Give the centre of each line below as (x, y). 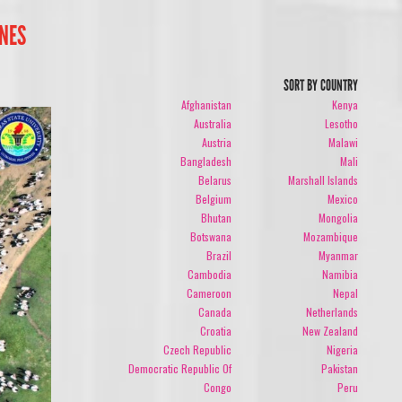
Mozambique (331, 236)
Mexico (343, 198)
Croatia (215, 330)
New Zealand (331, 330)
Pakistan (340, 368)
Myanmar (339, 255)
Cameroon (209, 293)
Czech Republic (197, 349)
